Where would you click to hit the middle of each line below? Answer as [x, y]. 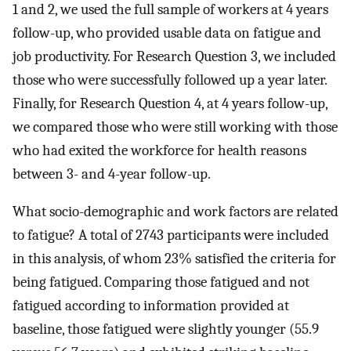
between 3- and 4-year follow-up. [112, 174]
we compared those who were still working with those [175, 127]
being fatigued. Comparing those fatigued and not [161, 282]
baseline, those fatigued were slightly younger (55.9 [166, 329]
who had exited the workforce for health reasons [159, 150]
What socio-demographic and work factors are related [175, 212]
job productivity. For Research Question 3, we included [174, 56]
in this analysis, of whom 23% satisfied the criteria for [174, 259]
